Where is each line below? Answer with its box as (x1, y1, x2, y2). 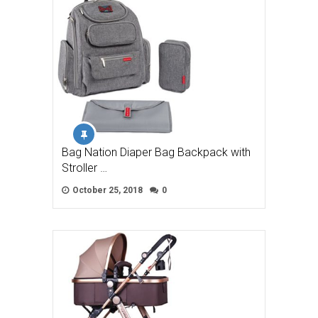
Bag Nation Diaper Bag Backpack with (62, 146, 251, 160)
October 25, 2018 (70, 185, 143, 196)
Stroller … (62, 161, 107, 175)
